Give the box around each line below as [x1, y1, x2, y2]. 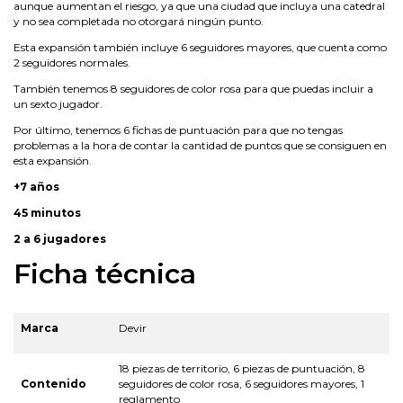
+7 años [13, 179, 59, 193]
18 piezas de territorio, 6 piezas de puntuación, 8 [119, 361, 365, 375]
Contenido [21, 376, 86, 390]
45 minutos [13, 205, 81, 219]
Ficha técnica [13, 256, 196, 291]
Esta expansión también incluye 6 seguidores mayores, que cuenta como [13, 40, 387, 54]
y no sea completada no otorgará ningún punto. [13, 13, 264, 28]
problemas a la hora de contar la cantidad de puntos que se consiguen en [13, 138, 387, 152]
